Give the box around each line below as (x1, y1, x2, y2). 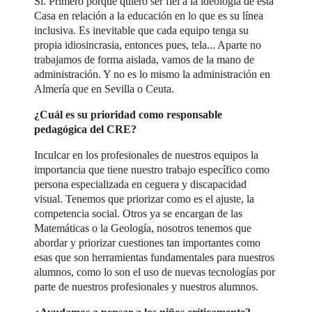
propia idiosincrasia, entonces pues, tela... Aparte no (34, 38, 262, 51)
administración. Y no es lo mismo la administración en (34, 68, 271, 80)
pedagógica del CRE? (34, 123, 137, 135)
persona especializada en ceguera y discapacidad (34, 178, 247, 190)
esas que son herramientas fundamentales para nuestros (34, 251, 275, 263)
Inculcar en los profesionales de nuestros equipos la (34, 148, 259, 161)
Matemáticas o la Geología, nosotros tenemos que (34, 221, 252, 234)
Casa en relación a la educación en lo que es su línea (34, 9, 264, 22)
